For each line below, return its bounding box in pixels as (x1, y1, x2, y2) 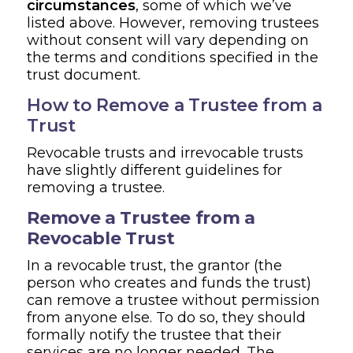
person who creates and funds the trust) (27, 273, 312, 292)
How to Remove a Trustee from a (27, 94, 322, 116)
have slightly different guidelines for (27, 161, 283, 179)
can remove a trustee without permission (27, 291, 321, 309)
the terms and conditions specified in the (27, 48, 319, 66)
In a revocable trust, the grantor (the (27, 256, 283, 274)
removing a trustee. (27, 178, 165, 196)
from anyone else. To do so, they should (27, 308, 307, 326)
